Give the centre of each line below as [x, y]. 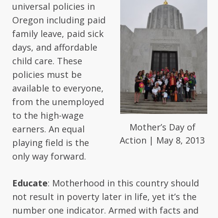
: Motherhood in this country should [123, 183]
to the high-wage [48, 115]
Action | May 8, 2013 [162, 140]
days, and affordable [55, 47]
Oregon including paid [59, 20]
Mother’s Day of [162, 127]
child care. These [47, 61]
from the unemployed [58, 102]
